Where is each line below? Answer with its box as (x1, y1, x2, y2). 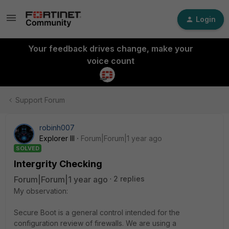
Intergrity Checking (14, 158, 102, 169)
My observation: (14, 187, 68, 195)
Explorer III (39, 134, 75, 143)
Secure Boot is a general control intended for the (14, 208, 180, 217)
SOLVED (16, 145, 39, 152)
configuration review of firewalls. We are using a (14, 219, 176, 227)
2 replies (113, 174, 145, 183)
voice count (86, 56, 134, 66)
